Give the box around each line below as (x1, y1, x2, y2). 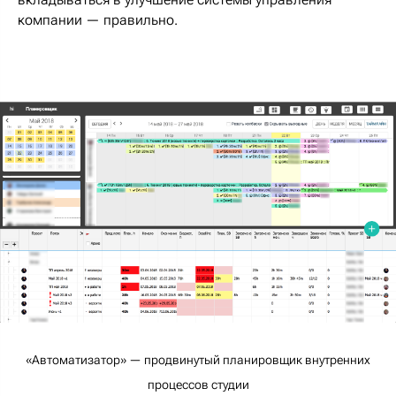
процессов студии (147, 377, 249, 392)
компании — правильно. (18, 11, 178, 28)
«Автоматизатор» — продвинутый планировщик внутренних (26, 352, 370, 367)
